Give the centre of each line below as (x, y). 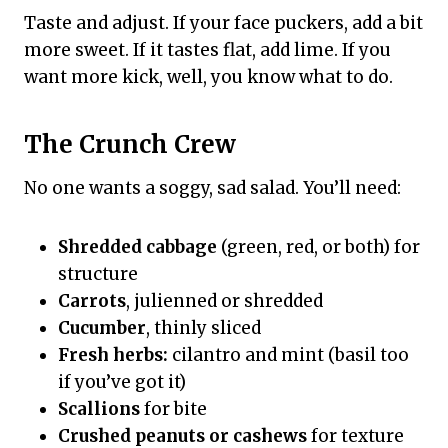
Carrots (92, 301)
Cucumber (102, 328)
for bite (173, 409)
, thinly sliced (203, 328)
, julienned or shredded (224, 301)
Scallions (99, 409)
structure (98, 274)
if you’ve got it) (122, 382)
